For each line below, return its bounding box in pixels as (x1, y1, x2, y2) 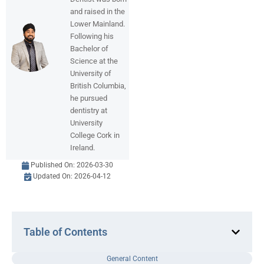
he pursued (70, 93, 107, 103)
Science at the (70, 56, 118, 65)
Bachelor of (70, 44, 108, 53)
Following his (70, 31, 114, 41)
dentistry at (70, 105, 107, 115)
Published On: (31, 161, 77, 170)
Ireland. (70, 143, 95, 152)
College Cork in (70, 130, 120, 140)
